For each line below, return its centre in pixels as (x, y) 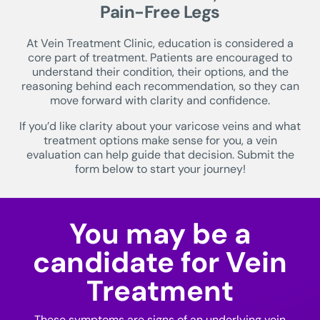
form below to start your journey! (160, 169)
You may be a (160, 234)
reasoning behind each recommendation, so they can (160, 86)
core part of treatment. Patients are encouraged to (160, 58)
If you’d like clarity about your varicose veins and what (160, 126)
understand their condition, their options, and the (160, 72)
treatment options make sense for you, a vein (160, 141)
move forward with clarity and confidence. (160, 101)
